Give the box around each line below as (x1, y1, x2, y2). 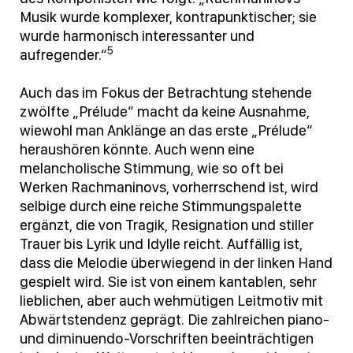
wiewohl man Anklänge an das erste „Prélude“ (20, 121, 313, 140)
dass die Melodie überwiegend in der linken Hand (20, 254, 333, 273)
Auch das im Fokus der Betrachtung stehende (20, 84, 312, 102)
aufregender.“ (20, 46, 107, 65)
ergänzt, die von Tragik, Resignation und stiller (20, 216, 314, 235)
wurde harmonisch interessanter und (20, 27, 255, 46)
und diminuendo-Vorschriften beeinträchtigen (20, 329, 314, 348)
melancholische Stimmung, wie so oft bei (20, 159, 284, 178)
